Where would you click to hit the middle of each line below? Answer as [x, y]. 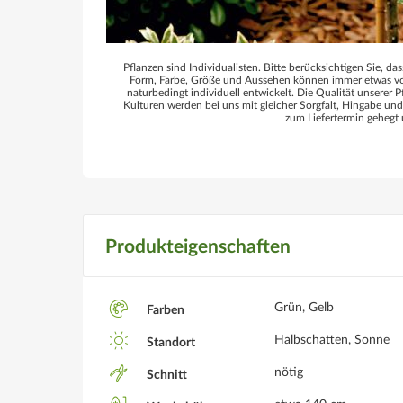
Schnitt [166, 376]
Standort [170, 343]
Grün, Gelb [304, 307]
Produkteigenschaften [198, 246]
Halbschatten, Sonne [332, 340]
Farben [164, 311]
